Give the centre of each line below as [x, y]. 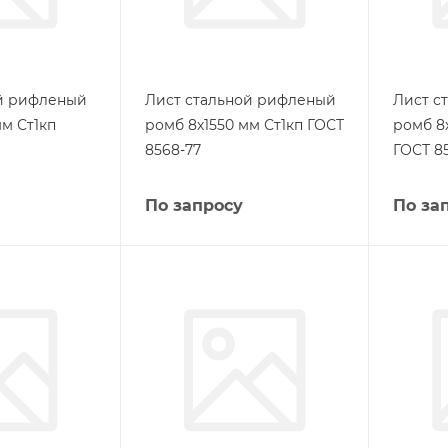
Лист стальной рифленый [240, 100]
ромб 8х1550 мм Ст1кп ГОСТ [244, 125]
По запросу [193, 205]
